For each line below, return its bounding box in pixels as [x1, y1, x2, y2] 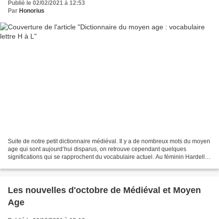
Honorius [19, 7, 44, 14]
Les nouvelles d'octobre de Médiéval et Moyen [8, 185, 201, 196]
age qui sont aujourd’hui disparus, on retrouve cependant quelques [8, 146, 186, 153]
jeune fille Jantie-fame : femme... [8, 161, 93, 169]
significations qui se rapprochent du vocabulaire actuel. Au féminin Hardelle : [8, 153, 211, 161]
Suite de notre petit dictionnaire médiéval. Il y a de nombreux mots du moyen [8, 138, 210, 145]
